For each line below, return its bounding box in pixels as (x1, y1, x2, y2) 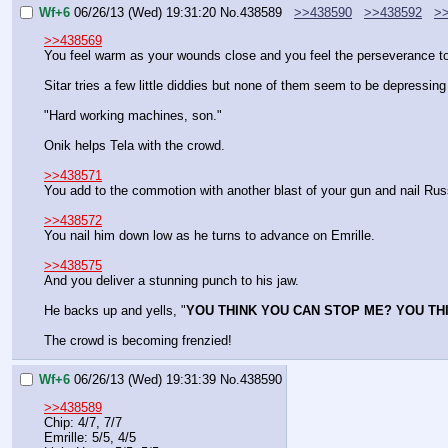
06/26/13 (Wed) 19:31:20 (74, 5, 216, 21)
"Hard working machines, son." (44, 108, 222, 124)
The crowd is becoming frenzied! (44, 333, 232, 349)
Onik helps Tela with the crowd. (44, 138, 225, 154)
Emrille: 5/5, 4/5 (44, 430, 136, 446)
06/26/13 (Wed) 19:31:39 (74, 371, 216, 387)
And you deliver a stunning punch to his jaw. (44, 273, 299, 289)
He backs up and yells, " (44, 303, 186, 319)
